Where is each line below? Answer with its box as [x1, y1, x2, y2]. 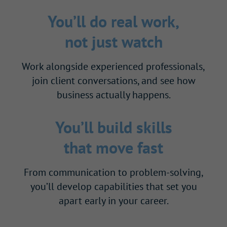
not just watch [64, 30, 163, 52]
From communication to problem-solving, [23, 165, 204, 179]
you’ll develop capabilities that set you [30, 179, 197, 193]
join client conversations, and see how [31, 73, 196, 87]
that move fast [64, 136, 163, 158]
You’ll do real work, [48, 10, 179, 32]
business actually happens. [56, 88, 171, 101]
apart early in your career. [58, 194, 169, 207]
